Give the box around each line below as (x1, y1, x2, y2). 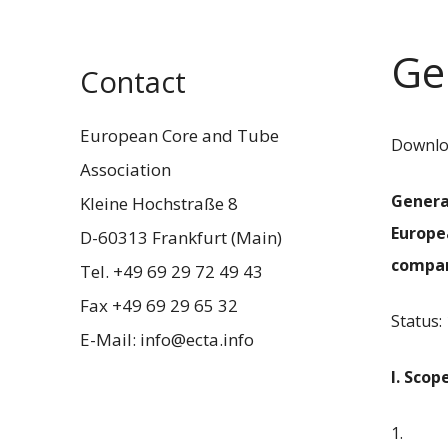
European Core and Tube (80, 124, 279, 147)
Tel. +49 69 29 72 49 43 (80, 260, 263, 283)
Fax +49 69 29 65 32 (80, 294, 238, 317)
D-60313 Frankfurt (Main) (80, 226, 282, 249)
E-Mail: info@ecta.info (80, 328, 254, 351)
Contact (80, 62, 186, 101)
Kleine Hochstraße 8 (80, 192, 238, 215)
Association (80, 158, 171, 181)
